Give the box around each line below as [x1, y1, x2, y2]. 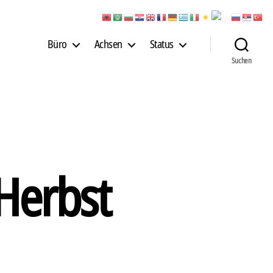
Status [149, 37, 174, 52]
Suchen [232, 55, 252, 66]
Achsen [94, 37, 122, 52]
